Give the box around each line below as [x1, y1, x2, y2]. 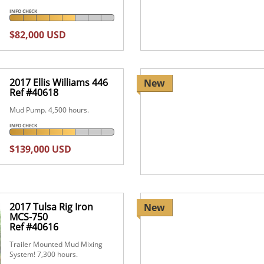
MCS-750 [9, 210, 48, 223]
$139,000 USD [9, 142, 72, 156]
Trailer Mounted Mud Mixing [9, 239, 103, 249]
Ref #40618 [9, 85, 59, 99]
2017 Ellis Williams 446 [9, 75, 108, 89]
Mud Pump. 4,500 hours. [9, 104, 90, 115]
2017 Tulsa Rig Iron [9, 200, 94, 213]
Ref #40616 [9, 220, 59, 233]
